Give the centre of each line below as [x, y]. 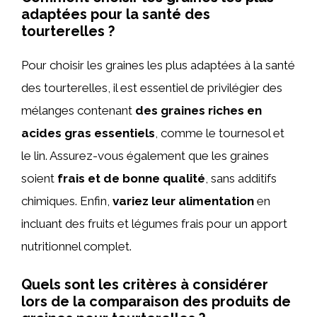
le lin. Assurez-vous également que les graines [145, 156]
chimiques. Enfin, [67, 201]
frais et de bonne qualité [131, 178]
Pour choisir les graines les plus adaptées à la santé [158, 65]
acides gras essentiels [88, 133]
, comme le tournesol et [220, 133]
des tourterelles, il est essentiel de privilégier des [152, 88]
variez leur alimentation [183, 201]
